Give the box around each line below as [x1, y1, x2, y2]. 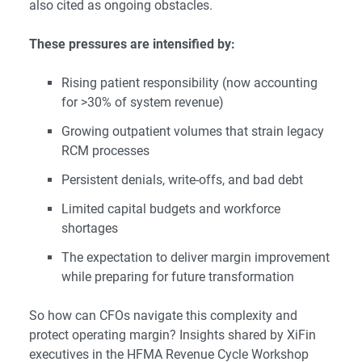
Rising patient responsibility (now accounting [61, 75, 318, 91]
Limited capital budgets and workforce [61, 201, 280, 217]
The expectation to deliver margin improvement [61, 250, 330, 266]
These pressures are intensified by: [29, 36, 235, 53]
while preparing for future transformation [61, 269, 294, 285]
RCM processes [61, 143, 149, 159]
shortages [61, 221, 118, 237]
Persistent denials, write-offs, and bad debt [61, 172, 303, 188]
